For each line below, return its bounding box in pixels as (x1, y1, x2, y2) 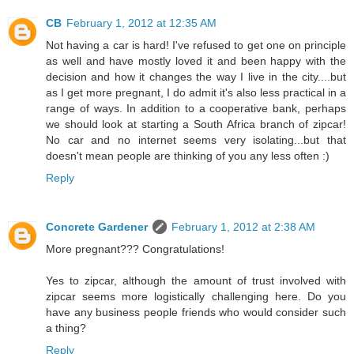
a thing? (46, 322, 86, 335)
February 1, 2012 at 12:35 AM (66, 17, 217, 30)
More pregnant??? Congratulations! (46, 243, 224, 256)
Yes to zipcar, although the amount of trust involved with (46, 274, 346, 288)
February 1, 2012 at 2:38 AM (171, 220, 315, 234)
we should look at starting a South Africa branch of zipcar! (46, 118, 346, 131)
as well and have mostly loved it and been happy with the (46, 55, 346, 68)
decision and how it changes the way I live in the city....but (46, 70, 346, 84)
